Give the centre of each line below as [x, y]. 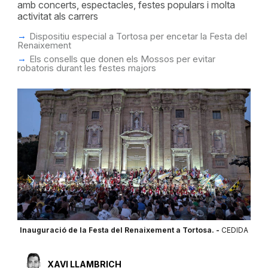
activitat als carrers [57, 16]
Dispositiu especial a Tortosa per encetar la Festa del [138, 36]
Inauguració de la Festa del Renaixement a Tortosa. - [120, 230]
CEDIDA [234, 230]
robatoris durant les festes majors [86, 68]
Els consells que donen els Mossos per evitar [122, 59]
